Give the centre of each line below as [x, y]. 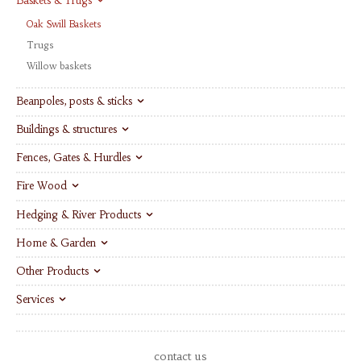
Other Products [52, 271]
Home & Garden [56, 243]
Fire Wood [41, 186]
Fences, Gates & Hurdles [73, 158]
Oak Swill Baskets [64, 25]
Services [35, 299]
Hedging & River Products [79, 214]
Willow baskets [60, 66]
